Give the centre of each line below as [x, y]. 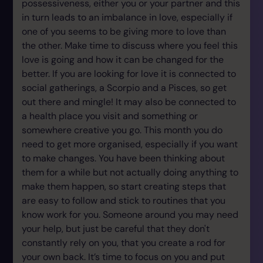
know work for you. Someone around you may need [130, 215]
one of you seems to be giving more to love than [124, 31]
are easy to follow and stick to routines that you [124, 200]
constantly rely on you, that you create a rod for [124, 243]
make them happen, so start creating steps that [124, 186]
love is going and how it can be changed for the [123, 60]
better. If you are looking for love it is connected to [129, 74]
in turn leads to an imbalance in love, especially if [127, 17]
